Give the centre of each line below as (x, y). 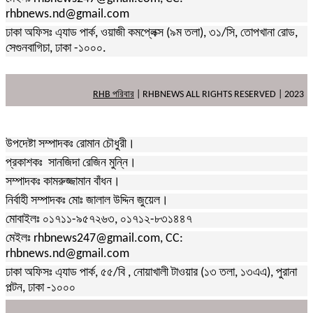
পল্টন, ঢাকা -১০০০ (41, 289)
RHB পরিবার (114, 95)
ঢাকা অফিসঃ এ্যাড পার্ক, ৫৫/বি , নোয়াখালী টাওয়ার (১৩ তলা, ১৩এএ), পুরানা (151, 273)
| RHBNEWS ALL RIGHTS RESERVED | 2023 (219, 95)
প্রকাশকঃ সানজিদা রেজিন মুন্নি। (71, 163)
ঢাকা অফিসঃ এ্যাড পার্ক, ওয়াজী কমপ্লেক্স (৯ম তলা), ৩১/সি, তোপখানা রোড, (152, 34)
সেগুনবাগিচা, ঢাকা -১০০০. (56, 49)
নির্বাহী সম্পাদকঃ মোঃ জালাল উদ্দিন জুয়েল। (87, 201)
